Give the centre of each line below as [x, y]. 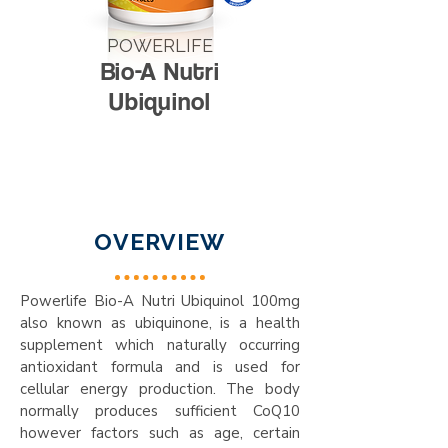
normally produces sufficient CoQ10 [160, 411]
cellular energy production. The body [160, 389]
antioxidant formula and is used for [160, 367]
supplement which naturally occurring [160, 345]
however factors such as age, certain [160, 433]
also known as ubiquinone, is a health [160, 323]
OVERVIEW [160, 241]
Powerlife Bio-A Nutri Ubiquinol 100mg [160, 301]
